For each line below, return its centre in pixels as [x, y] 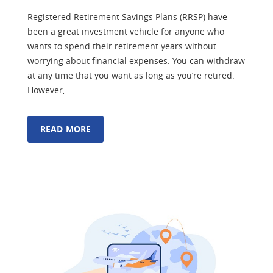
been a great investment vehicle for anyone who [126, 31]
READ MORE [66, 129]
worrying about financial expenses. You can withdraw [136, 60]
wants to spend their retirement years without [122, 46]
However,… [49, 90]
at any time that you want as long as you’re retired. [131, 75]
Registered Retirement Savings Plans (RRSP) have [127, 16]
